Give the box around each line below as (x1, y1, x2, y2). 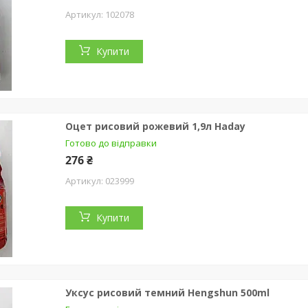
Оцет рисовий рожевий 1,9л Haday (65, 119, 245, 133)
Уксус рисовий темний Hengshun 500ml (65, 285, 269, 299)
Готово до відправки (65, 136, 157, 149)
